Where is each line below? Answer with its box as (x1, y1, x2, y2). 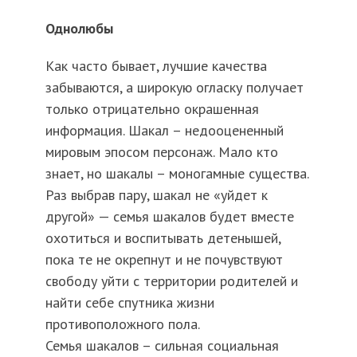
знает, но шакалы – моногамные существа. (45, 164, 308, 183)
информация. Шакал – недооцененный (45, 121, 284, 140)
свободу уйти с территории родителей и (45, 272, 298, 291)
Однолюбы (45, 19, 113, 38)
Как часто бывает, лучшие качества (45, 57, 267, 76)
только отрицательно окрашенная (45, 100, 259, 119)
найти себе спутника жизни (45, 293, 214, 312)
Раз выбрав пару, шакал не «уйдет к (45, 186, 268, 205)
